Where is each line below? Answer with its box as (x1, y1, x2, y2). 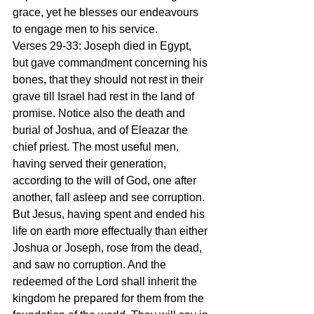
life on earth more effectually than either (13, 224, 210, 237)
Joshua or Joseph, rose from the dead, (13, 241, 205, 254)
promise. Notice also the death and (13, 107, 188, 119)
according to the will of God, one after (13, 174, 199, 186)
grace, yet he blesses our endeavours (13, 6, 201, 18)
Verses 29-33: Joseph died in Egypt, (13, 39, 194, 52)
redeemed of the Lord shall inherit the (13, 275, 200, 287)
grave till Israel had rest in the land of (13, 90, 197, 102)
